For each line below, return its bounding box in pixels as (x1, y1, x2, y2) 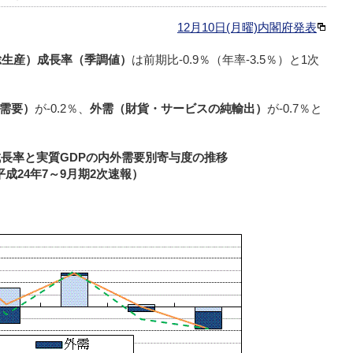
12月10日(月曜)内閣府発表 (177, 20, 317, 34)
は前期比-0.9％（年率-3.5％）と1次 (132, 52, 319, 66)
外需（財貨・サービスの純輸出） (90, 101, 267, 115)
